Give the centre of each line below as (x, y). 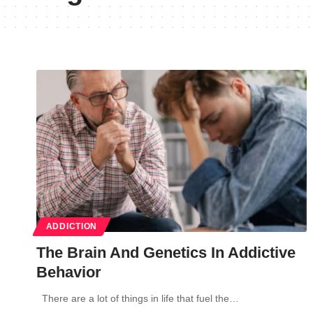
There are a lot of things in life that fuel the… (138, 298)
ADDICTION (72, 226)
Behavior (69, 272)
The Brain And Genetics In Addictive (166, 252)
